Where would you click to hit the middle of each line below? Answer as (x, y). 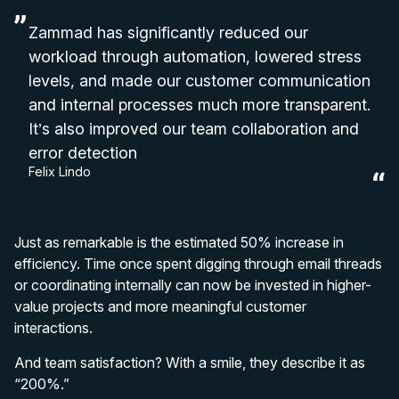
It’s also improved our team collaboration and (194, 129)
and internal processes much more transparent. (199, 105)
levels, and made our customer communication (199, 81)
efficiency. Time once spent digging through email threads (198, 264)
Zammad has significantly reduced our (168, 33)
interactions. (53, 328)
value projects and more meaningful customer (160, 307)
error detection (83, 153)
